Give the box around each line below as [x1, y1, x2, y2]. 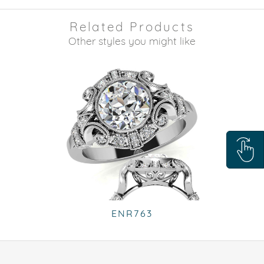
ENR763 [111, 207, 153, 219]
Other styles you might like [68, 34, 196, 47]
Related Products [69, 19, 195, 34]
